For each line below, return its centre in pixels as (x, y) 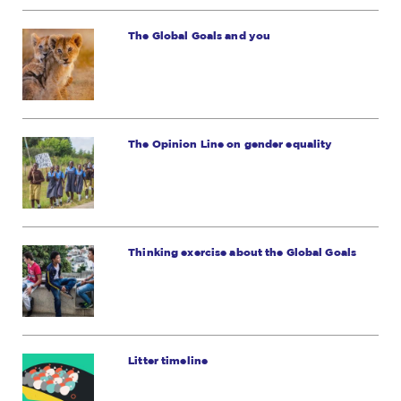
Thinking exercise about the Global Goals (243, 252)
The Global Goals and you (200, 35)
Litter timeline (168, 360)
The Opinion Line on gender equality (230, 144)
